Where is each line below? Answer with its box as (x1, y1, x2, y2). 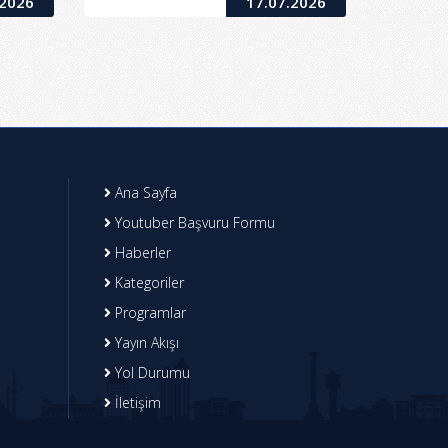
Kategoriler (110, 273, 184, 293)
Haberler (110, 243, 171, 263)
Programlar (110, 303, 186, 323)
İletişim (110, 393, 161, 413)
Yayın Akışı (110, 333, 179, 353)
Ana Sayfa (110, 183, 177, 203)
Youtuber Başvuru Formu (110, 213, 275, 233)
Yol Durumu (110, 363, 190, 383)
